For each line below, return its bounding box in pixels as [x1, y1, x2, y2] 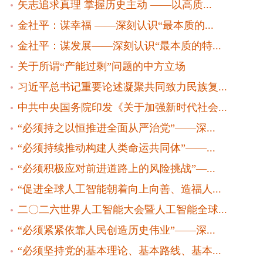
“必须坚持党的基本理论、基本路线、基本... [17, 245, 221, 257]
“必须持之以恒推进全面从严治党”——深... [17, 122, 215, 134]
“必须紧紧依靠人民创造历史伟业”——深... [17, 224, 215, 237]
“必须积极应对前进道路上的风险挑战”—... [17, 163, 215, 175]
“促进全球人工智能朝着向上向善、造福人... [17, 183, 221, 195]
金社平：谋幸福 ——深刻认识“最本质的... [17, 19, 214, 31]
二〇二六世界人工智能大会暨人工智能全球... [17, 204, 227, 216]
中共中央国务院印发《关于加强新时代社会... [17, 101, 227, 113]
